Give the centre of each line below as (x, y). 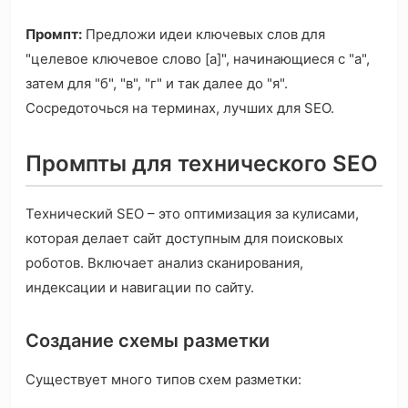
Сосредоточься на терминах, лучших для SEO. (180, 108)
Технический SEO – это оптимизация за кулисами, (192, 214)
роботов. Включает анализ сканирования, (164, 263)
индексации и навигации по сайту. (140, 288)
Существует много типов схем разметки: (163, 380)
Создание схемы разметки (148, 341)
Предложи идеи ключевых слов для (204, 35)
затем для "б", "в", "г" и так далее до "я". (157, 84)
